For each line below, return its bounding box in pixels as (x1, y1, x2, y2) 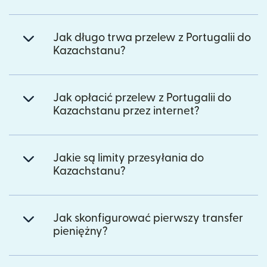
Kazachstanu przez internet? (53, 105, 200, 117)
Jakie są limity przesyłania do (53, 152, 204, 164)
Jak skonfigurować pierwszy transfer (53, 212, 243, 224)
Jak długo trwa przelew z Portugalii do (53, 32, 251, 44)
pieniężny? (53, 225, 108, 237)
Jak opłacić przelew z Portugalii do (53, 92, 231, 104)
